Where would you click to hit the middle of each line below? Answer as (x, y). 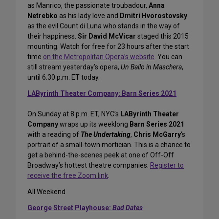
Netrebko (43, 16)
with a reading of (54, 135)
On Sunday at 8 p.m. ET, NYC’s (74, 114)
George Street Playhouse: (70, 208)
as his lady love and (89, 16)
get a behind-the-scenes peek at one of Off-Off (101, 155)
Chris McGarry (157, 135)
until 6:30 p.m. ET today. (64, 77)
